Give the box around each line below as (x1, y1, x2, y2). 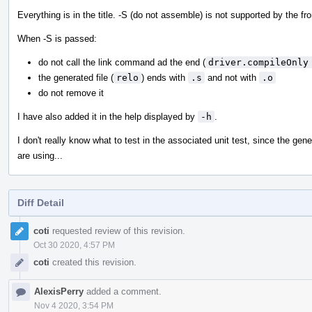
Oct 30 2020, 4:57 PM (33, 240, 115, 250)
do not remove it (38, 87, 104, 98)
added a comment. (84, 286, 162, 297)
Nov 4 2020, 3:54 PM (34, 300, 114, 311)
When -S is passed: (17, 33, 97, 44)
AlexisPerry (34, 286, 84, 297)
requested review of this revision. (49, 225, 185, 236)
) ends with (141, 72, 188, 83)
